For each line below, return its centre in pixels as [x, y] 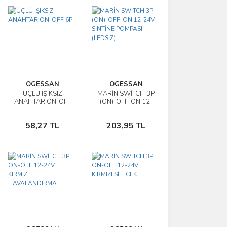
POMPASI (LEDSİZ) [126, 118]
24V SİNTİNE [126, 110]
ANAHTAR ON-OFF [42, 102]
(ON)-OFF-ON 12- [126, 102]
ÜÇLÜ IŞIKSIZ [42, 94]
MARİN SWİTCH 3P [126, 94]
